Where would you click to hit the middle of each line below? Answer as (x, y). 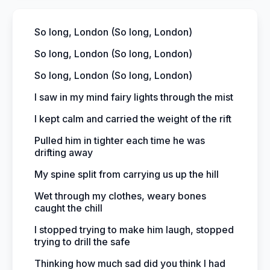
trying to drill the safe (82, 242)
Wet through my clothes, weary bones (120, 196)
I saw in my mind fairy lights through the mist (134, 97)
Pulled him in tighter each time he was (120, 140)
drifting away (64, 152)
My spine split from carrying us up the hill (127, 174)
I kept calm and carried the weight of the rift (133, 119)
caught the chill (68, 208)
